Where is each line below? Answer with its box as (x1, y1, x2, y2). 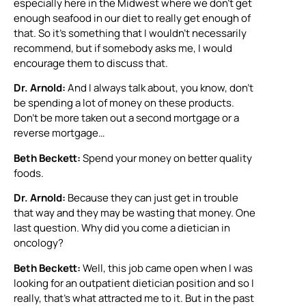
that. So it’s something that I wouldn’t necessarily (14, 26, 247, 41)
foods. (14, 165, 44, 180)
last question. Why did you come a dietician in (14, 221, 230, 236)
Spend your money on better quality (83, 150, 252, 165)
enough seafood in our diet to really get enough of (14, 11, 251, 26)
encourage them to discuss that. (14, 56, 168, 71)
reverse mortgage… (14, 126, 105, 141)
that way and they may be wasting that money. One (14, 206, 255, 221)
